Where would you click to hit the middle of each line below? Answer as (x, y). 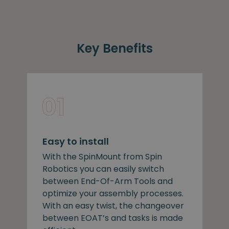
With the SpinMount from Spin (102, 157)
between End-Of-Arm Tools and (107, 181)
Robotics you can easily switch (103, 169)
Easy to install (75, 142)
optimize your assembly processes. (113, 194)
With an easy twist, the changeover (113, 206)
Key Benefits (114, 49)
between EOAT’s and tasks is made (112, 218)
